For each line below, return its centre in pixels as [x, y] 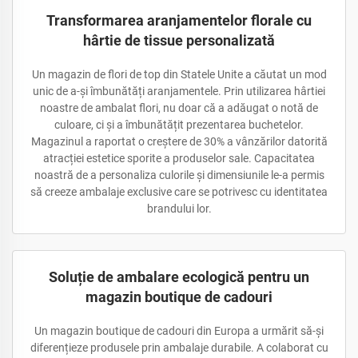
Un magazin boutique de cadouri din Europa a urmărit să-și [179, 331]
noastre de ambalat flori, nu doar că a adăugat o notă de [179, 108]
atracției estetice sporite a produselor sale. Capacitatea [179, 158]
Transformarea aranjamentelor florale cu [179, 20]
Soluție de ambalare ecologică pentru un [179, 277]
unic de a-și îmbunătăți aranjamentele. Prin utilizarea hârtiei [179, 91]
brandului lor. [179, 209]
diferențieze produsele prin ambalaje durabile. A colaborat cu [179, 348]
